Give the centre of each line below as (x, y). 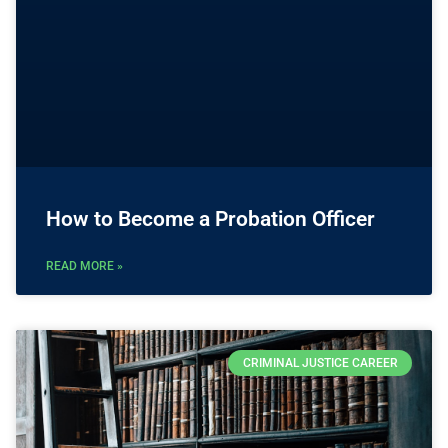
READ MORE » (84, 265)
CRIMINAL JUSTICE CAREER (320, 363)
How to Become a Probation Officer (210, 218)
